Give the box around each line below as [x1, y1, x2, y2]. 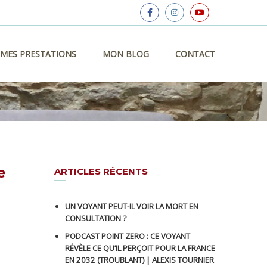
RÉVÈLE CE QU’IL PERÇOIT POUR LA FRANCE [65, 243, 215, 253]
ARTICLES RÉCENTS [54, 166, 148, 177]
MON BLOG [103, 48, 149, 60]
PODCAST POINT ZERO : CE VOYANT [65, 231, 190, 241]
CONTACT [175, 48, 215, 60]
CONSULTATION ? [65, 213, 126, 223]
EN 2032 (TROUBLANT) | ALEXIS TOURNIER [65, 254, 214, 265]
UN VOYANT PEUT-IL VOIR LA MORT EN [65, 201, 198, 212]
